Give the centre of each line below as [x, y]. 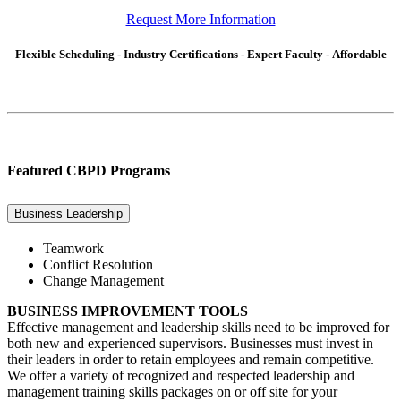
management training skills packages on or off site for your [172, 391]
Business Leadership [68, 213]
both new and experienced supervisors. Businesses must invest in [190, 343]
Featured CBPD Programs [89, 171]
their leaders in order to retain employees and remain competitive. [191, 359]
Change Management [103, 280]
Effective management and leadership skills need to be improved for [198, 327]
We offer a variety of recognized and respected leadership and [181, 375]
